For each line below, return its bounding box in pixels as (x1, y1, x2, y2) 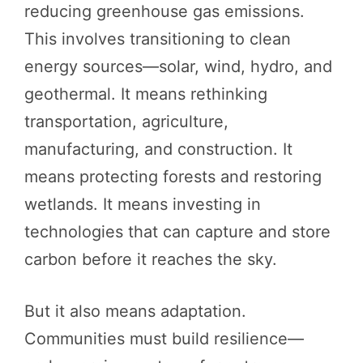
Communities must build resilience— (24, 328, 304, 348)
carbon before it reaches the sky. (24, 249, 277, 269)
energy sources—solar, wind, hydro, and (24, 56, 332, 76)
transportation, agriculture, (24, 111, 228, 131)
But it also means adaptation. (24, 301, 246, 321)
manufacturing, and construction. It (24, 139, 293, 159)
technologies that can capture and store (24, 221, 331, 241)
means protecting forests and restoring (24, 166, 322, 186)
